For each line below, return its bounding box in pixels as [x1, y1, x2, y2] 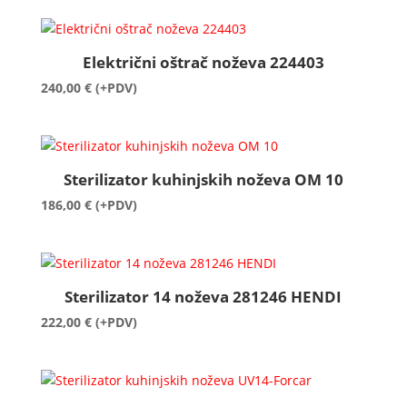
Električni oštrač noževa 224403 [82, 51, 324, 73]
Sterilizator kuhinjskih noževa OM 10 [63, 168, 343, 190]
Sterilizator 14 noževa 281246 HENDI [65, 285, 342, 307]
